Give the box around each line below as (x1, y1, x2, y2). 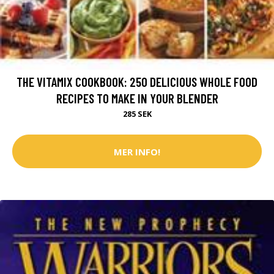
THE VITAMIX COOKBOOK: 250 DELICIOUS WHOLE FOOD (17, 74, 257, 90)
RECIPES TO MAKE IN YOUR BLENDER (56, 91, 218, 106)
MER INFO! (114, 145, 160, 158)
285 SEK (122, 108, 152, 120)
